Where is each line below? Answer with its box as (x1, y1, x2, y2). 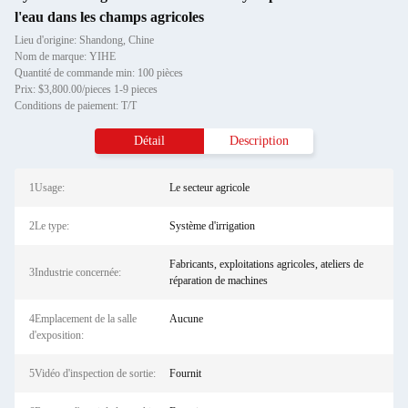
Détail (134, 134, 165, 148)
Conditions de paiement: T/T (15, 99, 137, 112)
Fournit (168, 367, 201, 380)
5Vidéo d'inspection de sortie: (29, 367, 156, 380)
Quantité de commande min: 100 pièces (15, 66, 183, 79)
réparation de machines (168, 274, 268, 287)
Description (229, 134, 289, 148)
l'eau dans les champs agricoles (15, 9, 204, 25)
